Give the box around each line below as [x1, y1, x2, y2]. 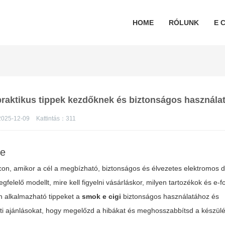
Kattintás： [36, 115, 66, 122]
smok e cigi [82, 192, 122, 200]
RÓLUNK [168, 19, 199, 27]
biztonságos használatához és [121, 192, 219, 200]
